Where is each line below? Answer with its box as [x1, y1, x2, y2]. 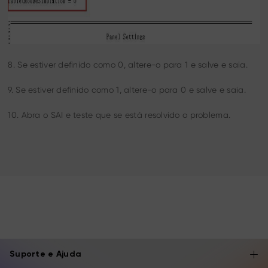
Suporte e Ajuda [10, 250, 82, 258]
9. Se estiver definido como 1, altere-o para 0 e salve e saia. [8, 84, 246, 95]
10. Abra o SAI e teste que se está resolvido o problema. [8, 109, 231, 120]
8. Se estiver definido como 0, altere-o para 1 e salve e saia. [8, 59, 248, 69]
